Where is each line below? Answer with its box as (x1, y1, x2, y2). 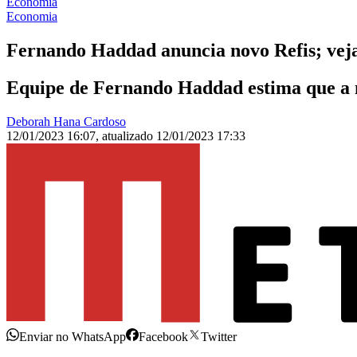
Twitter (201, 330, 237, 344)
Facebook (139, 330, 188, 344)
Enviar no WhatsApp (19, 330, 126, 344)
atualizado (102, 129, 156, 143)
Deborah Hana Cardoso (6, 115, 126, 129)
